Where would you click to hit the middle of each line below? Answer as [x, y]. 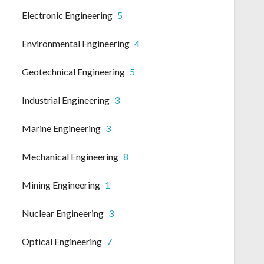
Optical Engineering [62, 242]
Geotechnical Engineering [73, 72]
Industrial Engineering [66, 100]
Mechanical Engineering [70, 157]
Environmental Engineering [76, 44]
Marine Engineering [61, 128]
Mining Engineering [61, 185]
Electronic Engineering [67, 15]
